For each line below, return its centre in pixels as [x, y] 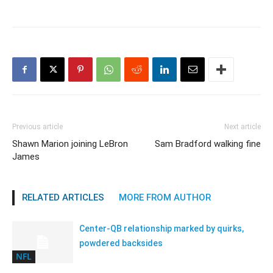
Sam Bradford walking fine [208, 144]
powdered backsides [121, 243]
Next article [243, 126]
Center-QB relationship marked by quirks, [161, 228]
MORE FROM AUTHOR [165, 197]
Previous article [37, 126]
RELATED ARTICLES [63, 197]
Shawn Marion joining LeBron [70, 144]
